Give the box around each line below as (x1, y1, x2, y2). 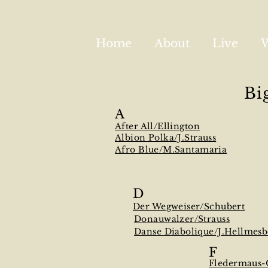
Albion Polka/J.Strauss (115, 132, 217, 143)
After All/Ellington (115, 121, 200, 132)
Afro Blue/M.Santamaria (115, 144, 227, 155)
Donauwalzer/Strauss (134, 214, 230, 224)
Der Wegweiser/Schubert (133, 201, 245, 212)
